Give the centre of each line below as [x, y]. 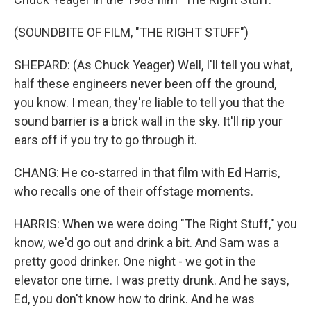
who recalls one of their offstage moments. [134, 191]
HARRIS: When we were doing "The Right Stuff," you [155, 224]
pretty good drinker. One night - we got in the [135, 261]
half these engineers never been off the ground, [145, 84]
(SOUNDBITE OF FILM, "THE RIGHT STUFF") [131, 32]
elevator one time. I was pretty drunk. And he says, [151, 280]
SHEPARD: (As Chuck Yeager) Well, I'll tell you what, [153, 65]
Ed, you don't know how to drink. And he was [134, 299]
